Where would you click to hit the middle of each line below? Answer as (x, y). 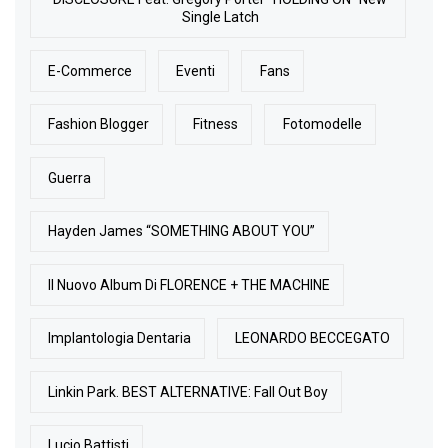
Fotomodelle (322, 124)
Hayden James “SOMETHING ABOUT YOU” (182, 231)
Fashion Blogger (99, 124)
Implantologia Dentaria (120, 338)
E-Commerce (90, 70)
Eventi (196, 70)
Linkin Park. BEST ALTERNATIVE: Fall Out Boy (188, 391)
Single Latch (220, 17)
